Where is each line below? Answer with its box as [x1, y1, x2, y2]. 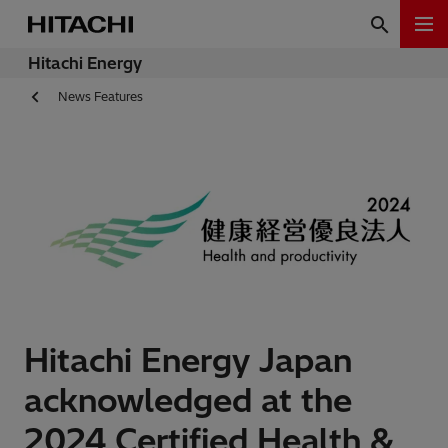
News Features [58, 89, 143, 105]
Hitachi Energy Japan [24, 340, 352, 381]
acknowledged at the [24, 380, 352, 421]
